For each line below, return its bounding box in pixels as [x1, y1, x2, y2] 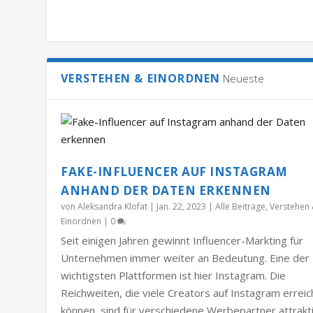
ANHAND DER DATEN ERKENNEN [61, 182, 271, 198]
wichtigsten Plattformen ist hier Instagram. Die [61, 268, 286, 282]
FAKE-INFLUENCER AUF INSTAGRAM [61, 163, 288, 180]
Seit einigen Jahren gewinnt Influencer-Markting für [61, 233, 304, 247]
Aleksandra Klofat [78, 200, 148, 212]
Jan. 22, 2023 [156, 200, 207, 212]
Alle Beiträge [215, 200, 266, 212]
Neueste [223, 71, 265, 85]
